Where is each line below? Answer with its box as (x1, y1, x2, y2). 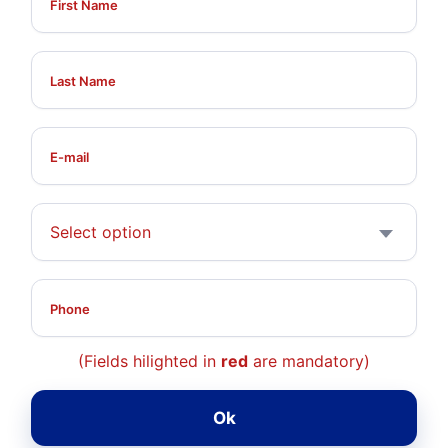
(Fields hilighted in (78, 351, 221, 371)
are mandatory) (248, 351, 370, 371)
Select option (50, 222, 151, 242)
